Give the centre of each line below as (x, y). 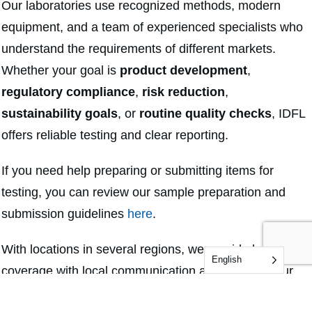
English (227, 259)
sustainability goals (60, 113)
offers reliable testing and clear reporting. (115, 135)
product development (184, 70)
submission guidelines (64, 213)
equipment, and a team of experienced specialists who (152, 27)
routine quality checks (205, 113)
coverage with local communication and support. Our (147, 271)
